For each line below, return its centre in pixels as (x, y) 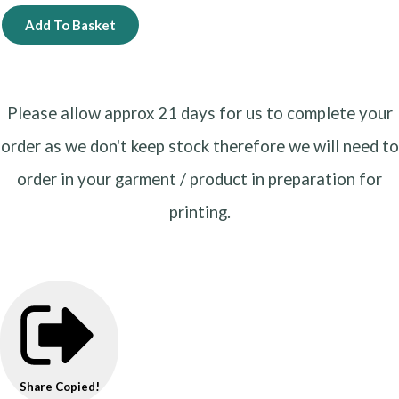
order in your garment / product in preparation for (199, 179)
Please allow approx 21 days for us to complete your (199, 114)
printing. (199, 212)
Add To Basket (70, 24)
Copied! (77, 386)
